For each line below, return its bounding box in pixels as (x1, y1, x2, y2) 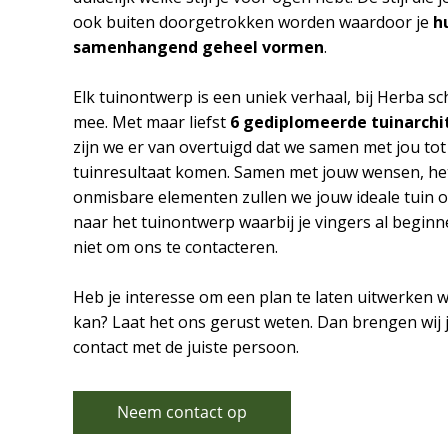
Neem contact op (116, 401, 247, 424)
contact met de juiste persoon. (72, 336, 303, 359)
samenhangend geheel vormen (72, 36, 324, 59)
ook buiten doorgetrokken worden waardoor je (72, 11, 433, 34)
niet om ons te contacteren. (72, 236, 282, 259)
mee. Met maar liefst (72, 111, 230, 134)
